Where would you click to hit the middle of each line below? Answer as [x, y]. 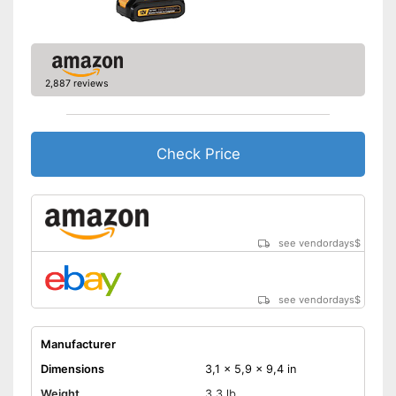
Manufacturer [78, 344]
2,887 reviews [76, 83]
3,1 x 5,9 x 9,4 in [250, 369]
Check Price [198, 153]
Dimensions [72, 369]
